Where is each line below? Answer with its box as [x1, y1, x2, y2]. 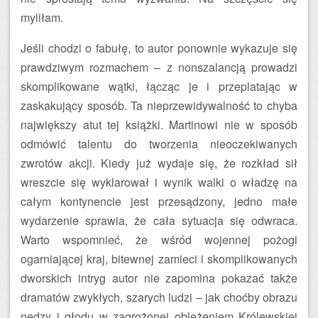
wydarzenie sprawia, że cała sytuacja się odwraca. [21, 212, 297, 229]
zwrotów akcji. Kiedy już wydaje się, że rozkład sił [21, 155, 297, 171]
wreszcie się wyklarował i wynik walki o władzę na [21, 174, 297, 190]
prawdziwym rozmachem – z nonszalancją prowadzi [21, 59, 297, 75]
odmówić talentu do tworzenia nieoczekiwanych [21, 136, 297, 152]
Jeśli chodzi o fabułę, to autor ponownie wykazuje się [21, 40, 297, 56]
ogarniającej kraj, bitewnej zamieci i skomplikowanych [21, 251, 297, 267]
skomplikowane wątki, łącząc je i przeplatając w [21, 78, 297, 94]
